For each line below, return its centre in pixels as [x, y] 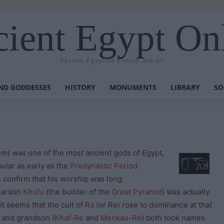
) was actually [186, 192]
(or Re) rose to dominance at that [153, 205]
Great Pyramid [137, 192]
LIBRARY [185, 87]
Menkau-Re [121, 218]
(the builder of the [78, 192]
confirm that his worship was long [61, 179]
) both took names [173, 218]
